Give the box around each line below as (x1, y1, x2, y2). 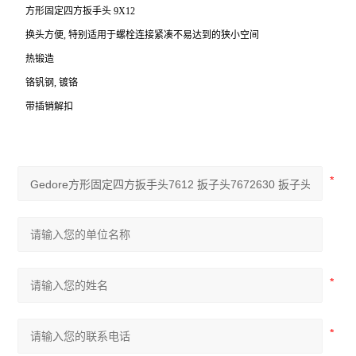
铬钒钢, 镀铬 (25, 77, 79, 88)
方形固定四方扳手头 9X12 (25, 6, 136, 17)
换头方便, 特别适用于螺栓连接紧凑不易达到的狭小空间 (25, 29, 260, 41)
